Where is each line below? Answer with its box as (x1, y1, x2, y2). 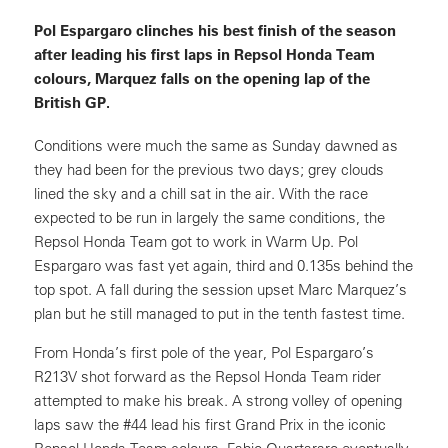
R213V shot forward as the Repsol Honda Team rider (34, 367, 381, 386)
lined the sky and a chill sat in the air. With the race (34, 184, 368, 203)
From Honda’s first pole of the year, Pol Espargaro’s (34, 343, 374, 362)
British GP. (34, 92, 110, 112)
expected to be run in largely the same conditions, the (34, 208, 385, 227)
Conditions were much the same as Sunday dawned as (34, 136, 398, 155)
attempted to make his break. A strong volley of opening (34, 391, 402, 410)
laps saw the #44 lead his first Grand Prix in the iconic (34, 415, 386, 434)
